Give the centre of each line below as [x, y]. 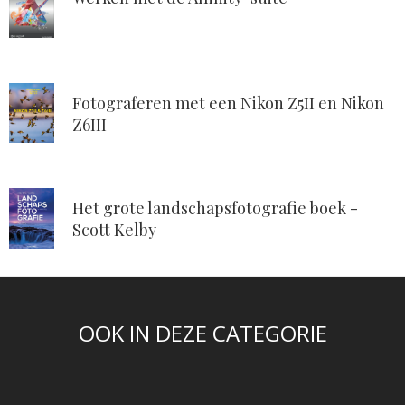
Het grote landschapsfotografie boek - [215, 208]
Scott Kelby [114, 230]
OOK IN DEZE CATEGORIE [202, 333]
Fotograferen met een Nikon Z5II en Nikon [228, 103]
